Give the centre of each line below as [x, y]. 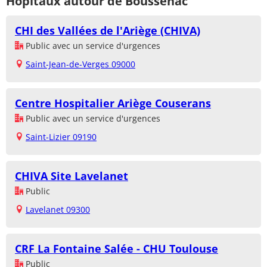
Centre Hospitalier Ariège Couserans [113, 103]
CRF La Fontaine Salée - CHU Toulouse [117, 249]
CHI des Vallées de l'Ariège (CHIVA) [108, 31]
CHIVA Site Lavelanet [72, 176]
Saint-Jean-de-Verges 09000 [80, 64]
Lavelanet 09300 [58, 210]
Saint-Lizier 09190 [61, 137]
